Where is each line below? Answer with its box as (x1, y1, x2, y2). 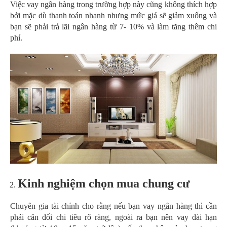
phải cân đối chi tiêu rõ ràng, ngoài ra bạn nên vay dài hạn (10, 212, 217, 221)
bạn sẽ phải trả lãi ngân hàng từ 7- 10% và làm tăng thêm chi (10, 22, 217, 31)
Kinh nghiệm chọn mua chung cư (18, 176, 190, 190)
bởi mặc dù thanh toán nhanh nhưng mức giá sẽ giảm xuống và (10, 11, 217, 20)
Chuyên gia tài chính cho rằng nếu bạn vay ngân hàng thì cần (10, 201, 217, 210)
